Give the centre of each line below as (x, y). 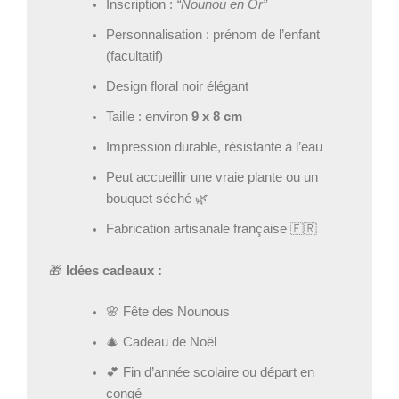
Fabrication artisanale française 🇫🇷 (211, 229)
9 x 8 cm (216, 117)
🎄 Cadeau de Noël (161, 342)
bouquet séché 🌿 (157, 199)
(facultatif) (134, 57)
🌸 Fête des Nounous (167, 311)
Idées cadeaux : (114, 271)
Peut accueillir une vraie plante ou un (212, 178)
